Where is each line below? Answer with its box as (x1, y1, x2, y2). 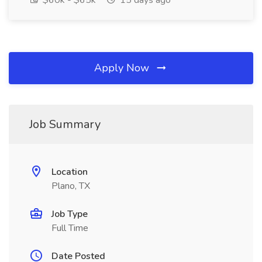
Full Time (51, 222, 88, 235)
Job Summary (29, 116, 101, 132)
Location (51, 166, 88, 178)
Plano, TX (51, 180, 90, 192)
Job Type (51, 208, 88, 220)
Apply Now (94, 61, 152, 75)
